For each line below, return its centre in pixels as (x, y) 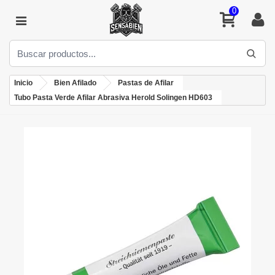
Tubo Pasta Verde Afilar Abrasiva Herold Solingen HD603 (113, 98)
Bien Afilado (75, 83)
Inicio (23, 83)
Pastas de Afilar (146, 83)
